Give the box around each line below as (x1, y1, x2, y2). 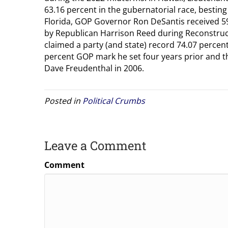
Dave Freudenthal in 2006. (44, 62, 144, 74)
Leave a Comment (44, 137, 147, 154)
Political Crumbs (82, 95, 145, 106)
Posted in (44, 95, 82, 106)
